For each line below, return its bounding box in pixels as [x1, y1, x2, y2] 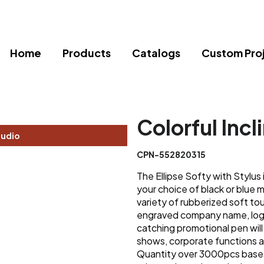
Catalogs [132, 46, 180, 60]
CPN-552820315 [136, 149, 206, 160]
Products [62, 46, 111, 60]
